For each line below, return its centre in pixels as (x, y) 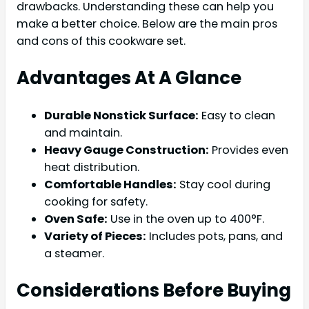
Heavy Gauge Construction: (127, 150)
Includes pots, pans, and (215, 236)
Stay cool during (223, 184)
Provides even (249, 150)
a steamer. (74, 253)
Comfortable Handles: (110, 184)
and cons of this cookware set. (101, 41)
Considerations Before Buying (154, 290)
